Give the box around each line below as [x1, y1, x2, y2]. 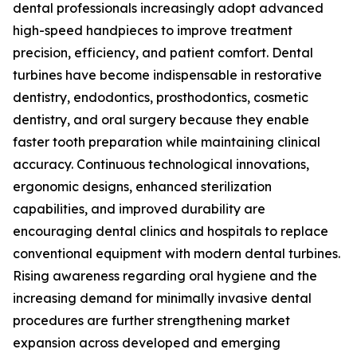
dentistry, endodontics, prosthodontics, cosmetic [13, 89, 308, 105]
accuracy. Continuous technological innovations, [13, 156, 309, 172]
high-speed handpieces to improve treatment [13, 22, 292, 38]
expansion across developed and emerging [13, 335, 280, 351]
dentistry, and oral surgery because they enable [13, 112, 309, 127]
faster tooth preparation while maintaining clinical [13, 134, 320, 150]
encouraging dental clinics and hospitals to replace [13, 223, 328, 239]
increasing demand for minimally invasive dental [13, 290, 312, 306]
